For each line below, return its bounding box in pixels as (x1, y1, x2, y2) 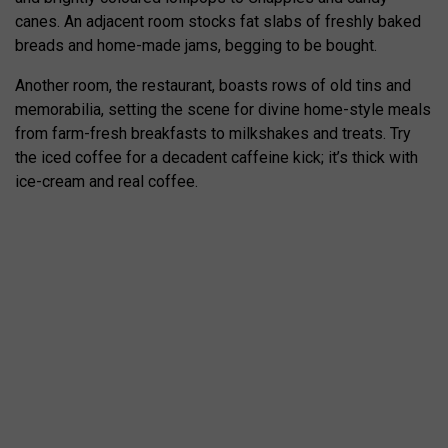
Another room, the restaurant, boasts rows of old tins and (15, 76, 411, 95)
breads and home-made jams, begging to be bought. (15, 36, 377, 55)
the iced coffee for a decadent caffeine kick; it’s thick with (15, 148, 418, 167)
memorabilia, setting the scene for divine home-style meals (15, 100, 431, 119)
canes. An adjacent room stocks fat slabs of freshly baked (15, 12, 421, 31)
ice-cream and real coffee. (15, 172, 198, 191)
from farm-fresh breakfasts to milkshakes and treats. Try (15, 124, 411, 143)
